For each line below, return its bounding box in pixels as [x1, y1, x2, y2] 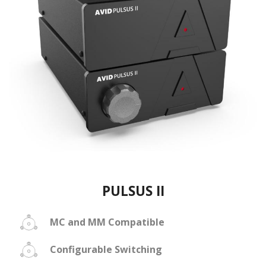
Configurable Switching [50, 242, 163, 256]
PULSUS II [102, 182, 164, 201]
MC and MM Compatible [50, 215, 167, 229]
